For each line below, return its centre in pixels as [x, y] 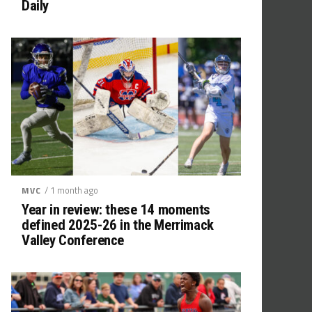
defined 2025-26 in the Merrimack [118, 225]
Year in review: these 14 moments [116, 210]
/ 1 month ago [71, 190]
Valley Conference [73, 241]
